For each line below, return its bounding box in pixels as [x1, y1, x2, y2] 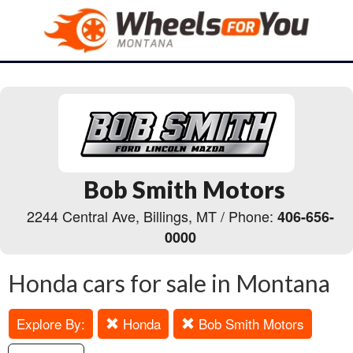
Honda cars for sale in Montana [8, 269, 330, 297]
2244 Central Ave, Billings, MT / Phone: [27, 206, 277, 226]
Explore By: [17, 314, 85, 333]
